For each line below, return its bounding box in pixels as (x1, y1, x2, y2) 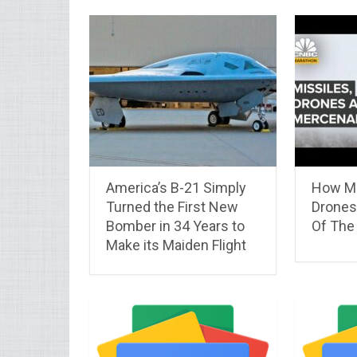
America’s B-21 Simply (106, 178, 246, 196)
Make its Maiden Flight (106, 236, 246, 253)
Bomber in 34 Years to (106, 217, 245, 234)
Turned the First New (106, 198, 238, 215)
